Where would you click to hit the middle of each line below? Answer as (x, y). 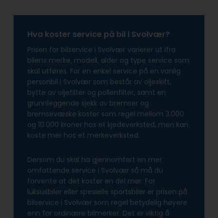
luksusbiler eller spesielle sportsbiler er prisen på (107, 192)
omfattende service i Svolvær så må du (95, 171)
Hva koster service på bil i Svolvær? (100, 35)
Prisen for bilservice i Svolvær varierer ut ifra (101, 50)
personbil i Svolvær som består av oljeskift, (99, 82)
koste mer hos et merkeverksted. (83, 136)
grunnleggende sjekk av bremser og (88, 103)
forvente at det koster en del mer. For (91, 181)
